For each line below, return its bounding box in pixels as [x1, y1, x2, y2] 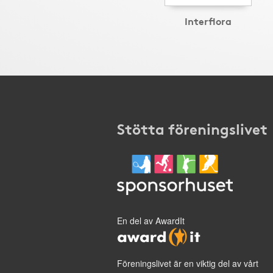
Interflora [184, 13, 232, 27]
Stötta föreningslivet [117, 118, 268, 138]
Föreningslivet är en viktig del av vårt [117, 257, 258, 269]
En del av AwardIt [117, 214, 185, 227]
